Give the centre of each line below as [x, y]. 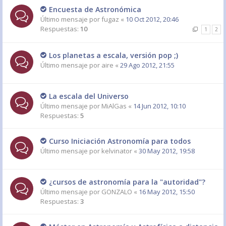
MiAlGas [114, 106]
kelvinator [117, 151]
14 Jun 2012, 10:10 [159, 106]
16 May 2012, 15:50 [167, 192]
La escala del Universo [89, 96]
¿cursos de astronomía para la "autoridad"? [127, 182]
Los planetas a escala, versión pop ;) [114, 55]
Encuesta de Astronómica [95, 9]
